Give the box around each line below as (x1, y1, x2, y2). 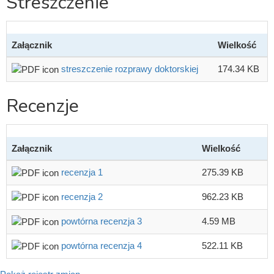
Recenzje (6, 93, 79, 119)
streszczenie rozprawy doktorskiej (61, 63, 198, 74)
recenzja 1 (61, 166, 103, 177)
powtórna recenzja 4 (61, 240, 142, 251)
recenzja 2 (61, 191, 103, 202)
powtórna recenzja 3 (61, 215, 142, 226)
